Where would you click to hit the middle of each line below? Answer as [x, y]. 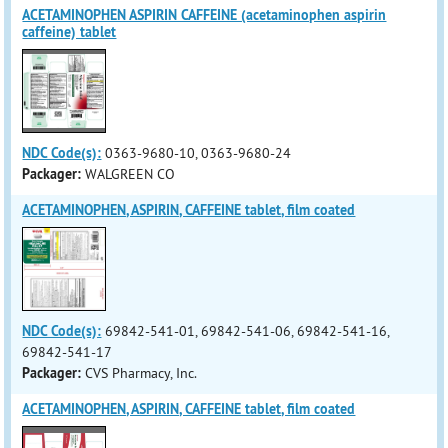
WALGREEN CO [130, 174]
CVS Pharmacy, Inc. [141, 373]
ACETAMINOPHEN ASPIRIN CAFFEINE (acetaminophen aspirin [204, 15]
